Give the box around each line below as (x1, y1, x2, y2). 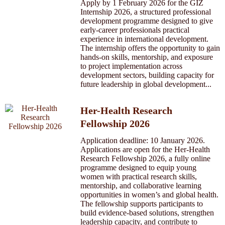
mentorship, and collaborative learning (80, 181, 201, 190)
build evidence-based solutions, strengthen (80, 208, 214, 217)
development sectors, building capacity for (80, 71, 214, 79)
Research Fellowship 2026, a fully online (80, 154, 210, 163)
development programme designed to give (80, 17, 213, 25)
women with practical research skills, (80, 172, 197, 181)
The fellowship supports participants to (80, 199, 203, 208)
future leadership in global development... (80, 80, 211, 88)
